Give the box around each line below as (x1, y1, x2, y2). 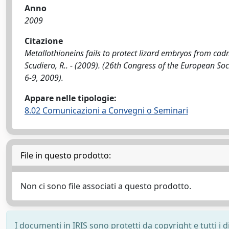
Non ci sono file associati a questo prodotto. (20, 180, 191, 192)
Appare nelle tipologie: (25, 93, 117, 104)
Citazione (25, 35, 63, 47)
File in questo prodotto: (20, 150, 111, 161)
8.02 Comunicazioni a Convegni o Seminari (25, 105, 188, 116)
